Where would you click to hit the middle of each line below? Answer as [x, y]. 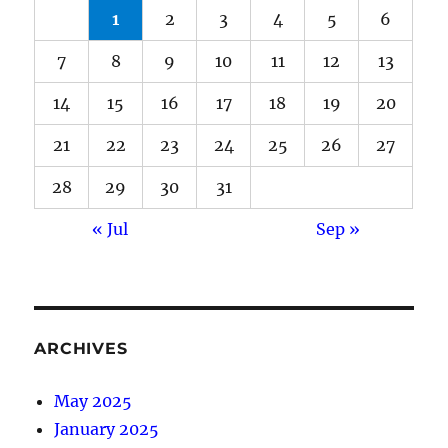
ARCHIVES [81, 348]
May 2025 [93, 400]
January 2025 [107, 428]
